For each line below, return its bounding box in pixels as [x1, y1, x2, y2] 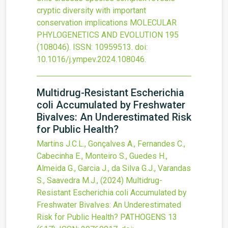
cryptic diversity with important [37, 6, 146, 15]
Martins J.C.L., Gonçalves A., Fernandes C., [37, 139, 185, 149]
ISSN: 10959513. [73, 42, 133, 52]
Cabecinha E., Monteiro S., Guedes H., [37, 151, 167, 161]
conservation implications [37, 18, 128, 27]
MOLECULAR [130, 18, 177, 27]
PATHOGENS [120, 212, 166, 222]
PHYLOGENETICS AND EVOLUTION [37, 30, 163, 40]
